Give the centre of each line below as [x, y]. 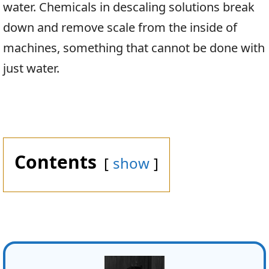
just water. [31, 68]
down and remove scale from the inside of [120, 28]
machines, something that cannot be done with [134, 48]
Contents [56, 162]
